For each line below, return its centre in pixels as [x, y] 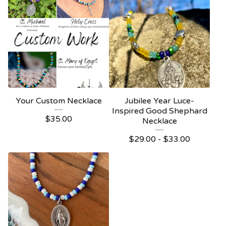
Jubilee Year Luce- [159, 101]
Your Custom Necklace [59, 101]
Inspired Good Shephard [159, 111]
